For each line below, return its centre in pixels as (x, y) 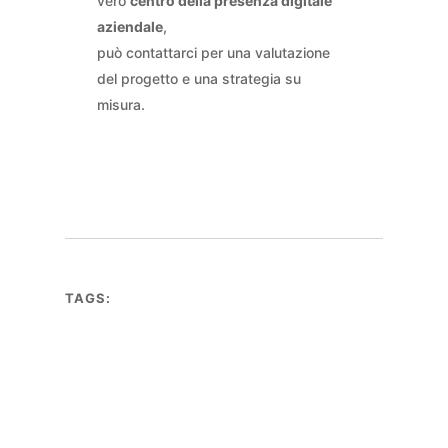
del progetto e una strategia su (198, 79)
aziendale (129, 27)
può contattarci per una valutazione (213, 53)
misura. (120, 105)
